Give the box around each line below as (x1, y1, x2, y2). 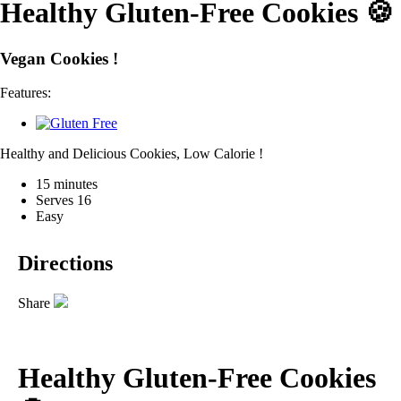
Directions (18, 252, 113, 276)
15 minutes (36, 176, 98, 192)
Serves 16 (36, 192, 91, 209)
